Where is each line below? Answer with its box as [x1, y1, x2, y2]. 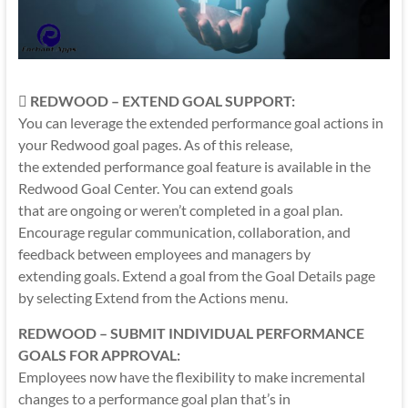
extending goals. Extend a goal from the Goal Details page [17, 267, 375, 285]
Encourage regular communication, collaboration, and [17, 223, 351, 241]
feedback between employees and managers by [17, 245, 311, 263]
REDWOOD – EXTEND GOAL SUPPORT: [29, 92, 295, 110]
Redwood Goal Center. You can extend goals [17, 179, 293, 198]
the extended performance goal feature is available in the [17, 158, 371, 176]
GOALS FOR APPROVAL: [17, 346, 180, 364]
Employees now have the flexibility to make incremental [17, 368, 365, 386]
